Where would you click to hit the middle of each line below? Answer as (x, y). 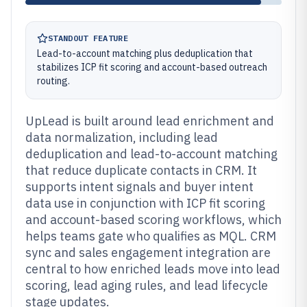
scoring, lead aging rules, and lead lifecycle (147, 285)
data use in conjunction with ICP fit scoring (145, 203)
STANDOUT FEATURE (88, 38)
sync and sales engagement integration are (148, 253)
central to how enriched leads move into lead (153, 269)
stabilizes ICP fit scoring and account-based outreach (152, 67)
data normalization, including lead (122, 137)
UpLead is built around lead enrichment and (150, 121)
